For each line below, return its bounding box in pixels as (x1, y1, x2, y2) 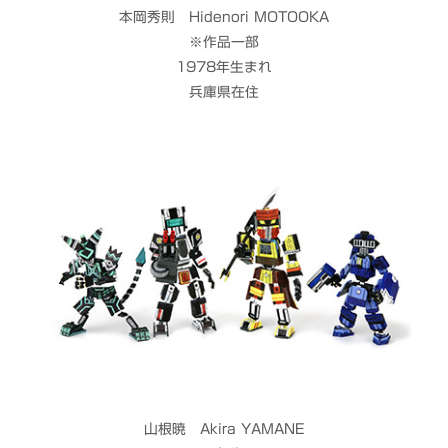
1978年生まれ (176, 60, 272, 75)
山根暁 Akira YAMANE (144, 421, 304, 436)
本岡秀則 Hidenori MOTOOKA (119, 10, 329, 25)
